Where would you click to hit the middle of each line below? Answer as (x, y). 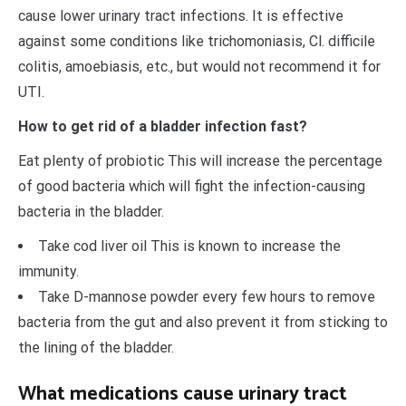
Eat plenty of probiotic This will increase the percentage (200, 160)
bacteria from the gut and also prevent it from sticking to (203, 322)
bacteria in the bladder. (91, 211)
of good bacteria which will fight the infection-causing (192, 186)
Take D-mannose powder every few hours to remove (207, 296)
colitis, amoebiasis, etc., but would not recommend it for (199, 66)
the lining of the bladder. (96, 347)
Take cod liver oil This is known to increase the (189, 246)
